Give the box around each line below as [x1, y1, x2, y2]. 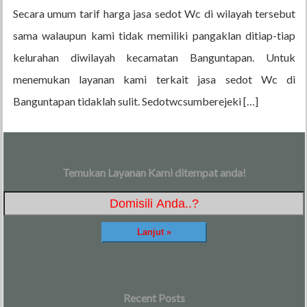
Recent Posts [123, 291, 185, 304]
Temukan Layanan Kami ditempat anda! [62, 166, 246, 180]
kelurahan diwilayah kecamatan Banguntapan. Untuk [12, 50, 296, 64]
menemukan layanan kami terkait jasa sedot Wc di [12, 72, 296, 86]
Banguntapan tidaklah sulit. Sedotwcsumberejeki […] [12, 94, 258, 108]
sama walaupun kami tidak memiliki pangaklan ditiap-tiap [12, 28, 296, 42]
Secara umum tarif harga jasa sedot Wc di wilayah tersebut [12, 6, 296, 20]
